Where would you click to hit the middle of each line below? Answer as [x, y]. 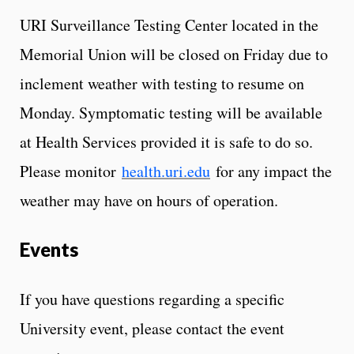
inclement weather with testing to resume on [162, 83]
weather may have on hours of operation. [154, 200]
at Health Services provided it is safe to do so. [166, 141]
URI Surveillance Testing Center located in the [169, 24]
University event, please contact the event [152, 328]
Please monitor [71, 171]
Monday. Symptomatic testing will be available [171, 112]
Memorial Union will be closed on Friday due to [174, 54]
